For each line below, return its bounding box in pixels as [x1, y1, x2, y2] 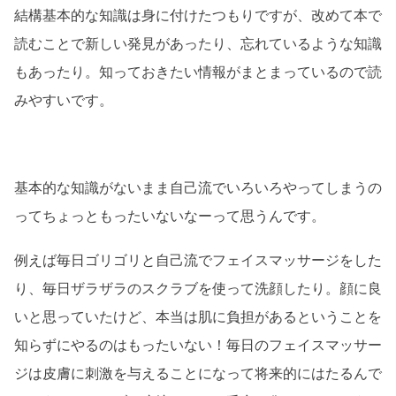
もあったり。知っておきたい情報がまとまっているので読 [14, 64, 382, 80]
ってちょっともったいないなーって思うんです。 [14, 209, 325, 225]
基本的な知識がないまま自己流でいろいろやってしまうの [14, 180, 382, 196]
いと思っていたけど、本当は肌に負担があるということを [14, 308, 382, 324]
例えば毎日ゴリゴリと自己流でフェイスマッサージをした [14, 252, 382, 268]
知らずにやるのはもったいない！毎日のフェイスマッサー [14, 337, 382, 353]
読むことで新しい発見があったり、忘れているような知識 [14, 35, 382, 51]
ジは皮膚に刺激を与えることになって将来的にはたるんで [14, 365, 382, 381]
